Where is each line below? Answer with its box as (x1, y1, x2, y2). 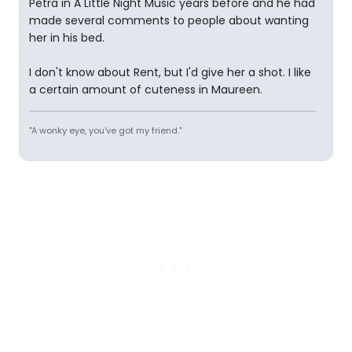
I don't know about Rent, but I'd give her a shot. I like (29, 64, 311, 80)
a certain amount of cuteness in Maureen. (29, 82, 262, 97)
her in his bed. (29, 30, 104, 46)
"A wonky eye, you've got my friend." (29, 124, 181, 137)
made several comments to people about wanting (29, 13, 309, 28)
